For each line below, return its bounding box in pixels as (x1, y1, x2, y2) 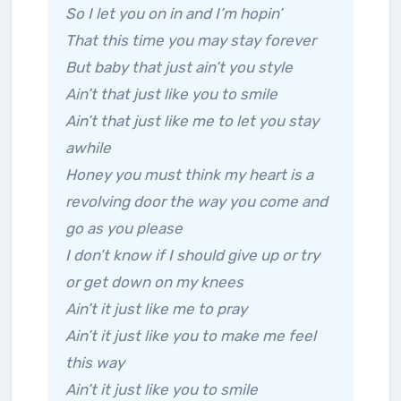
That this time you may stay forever (65, 31, 316, 50)
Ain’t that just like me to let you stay (65, 112, 319, 131)
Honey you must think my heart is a (65, 166, 313, 184)
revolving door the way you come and (65, 192, 328, 211)
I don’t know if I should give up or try (65, 246, 320, 265)
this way (65, 354, 124, 372)
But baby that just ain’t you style (65, 58, 293, 77)
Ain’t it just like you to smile (65, 380, 258, 399)
